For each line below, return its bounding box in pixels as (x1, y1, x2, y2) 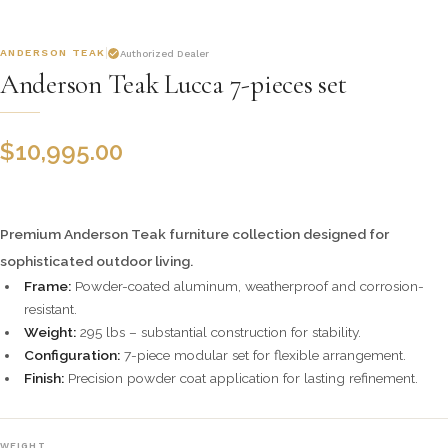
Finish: (24, 370, 64, 386)
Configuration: (24, 347, 120, 363)
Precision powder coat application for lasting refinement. (64, 370, 418, 386)
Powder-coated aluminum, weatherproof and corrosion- (71, 278, 424, 294)
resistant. (24, 301, 77, 317)
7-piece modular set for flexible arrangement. (120, 347, 406, 363)
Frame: (24, 278, 71, 294)
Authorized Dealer (119, 47, 209, 59)
